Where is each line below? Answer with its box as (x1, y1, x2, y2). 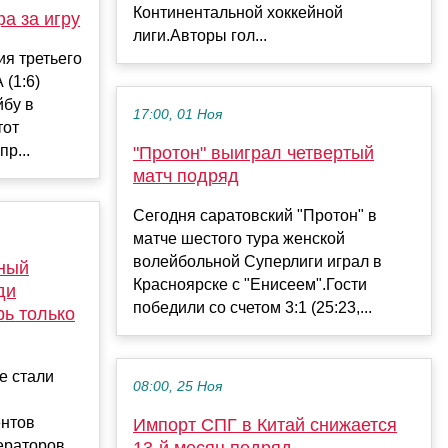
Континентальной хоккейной (133, 3, 343, 21)
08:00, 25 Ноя (133, 378, 222, 394)
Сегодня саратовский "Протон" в (133, 206, 377, 224)
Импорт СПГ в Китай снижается (133, 414, 397, 435)
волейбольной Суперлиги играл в (133, 252, 382, 270)
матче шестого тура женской (133, 229, 345, 247)
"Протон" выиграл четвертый (133, 142, 374, 163)
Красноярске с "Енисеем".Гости (133, 275, 367, 293)
